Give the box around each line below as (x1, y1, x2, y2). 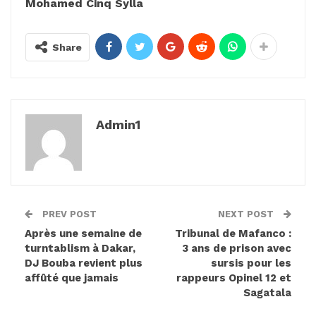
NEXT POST (218, 209, 276, 220)
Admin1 (96, 117, 140, 133)
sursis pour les (211, 257, 291, 270)
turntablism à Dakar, (25, 242, 135, 255)
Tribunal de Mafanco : (175, 227, 291, 241)
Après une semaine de (25, 227, 142, 241)
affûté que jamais (25, 272, 119, 285)
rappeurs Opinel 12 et (176, 272, 291, 285)
